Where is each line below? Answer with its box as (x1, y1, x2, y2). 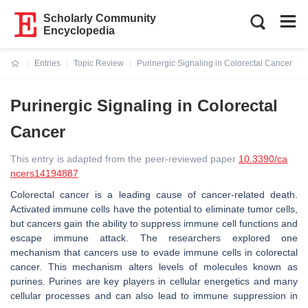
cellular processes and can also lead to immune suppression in (10, 290, 298, 301)
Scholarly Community (43, 12, 157, 24)
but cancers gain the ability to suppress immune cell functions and (10, 218, 298, 229)
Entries (34, 58, 60, 68)
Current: (11, 67, 43, 76)
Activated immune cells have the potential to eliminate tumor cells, (10, 203, 298, 214)
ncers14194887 (10, 168, 78, 179)
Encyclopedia (43, 25, 115, 36)
